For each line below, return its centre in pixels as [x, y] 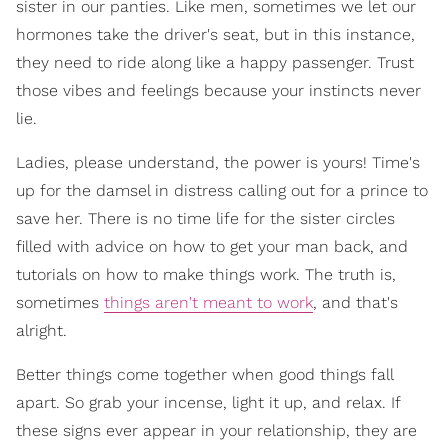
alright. [41, 331]
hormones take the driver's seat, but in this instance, [215, 35]
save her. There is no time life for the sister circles [205, 219]
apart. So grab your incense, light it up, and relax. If [208, 403]
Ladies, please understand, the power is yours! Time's [218, 163]
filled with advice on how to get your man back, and [212, 247]
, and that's [355, 303]
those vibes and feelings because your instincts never [218, 91]
